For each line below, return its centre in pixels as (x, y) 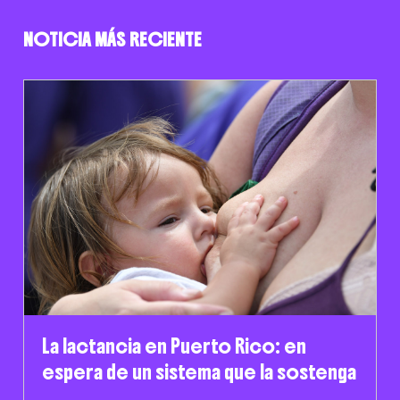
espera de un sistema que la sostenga (199, 371)
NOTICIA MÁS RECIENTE (112, 39)
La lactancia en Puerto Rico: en (174, 346)
